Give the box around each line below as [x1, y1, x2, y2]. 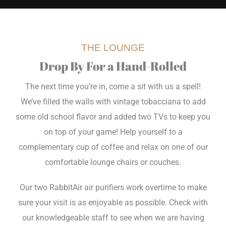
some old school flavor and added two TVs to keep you [16, 112, 210, 122]
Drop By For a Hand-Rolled [39, 58, 187, 75]
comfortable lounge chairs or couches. [45, 157, 181, 167]
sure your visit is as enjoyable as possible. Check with [18, 198, 208, 208]
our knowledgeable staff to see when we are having [22, 213, 204, 223]
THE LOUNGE [81, 42, 145, 53]
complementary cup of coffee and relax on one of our [18, 142, 208, 152]
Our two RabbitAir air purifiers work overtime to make [19, 183, 207, 193]
